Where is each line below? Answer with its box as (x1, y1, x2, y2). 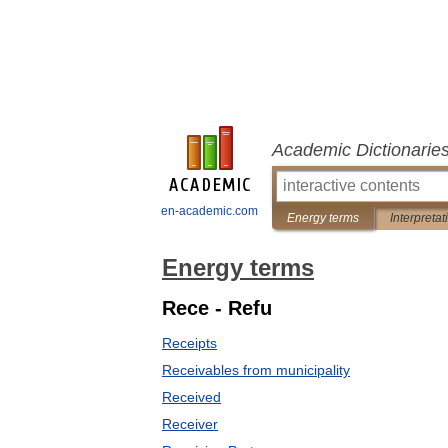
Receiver (162, 416, 218, 432)
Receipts (162, 335, 217, 351)
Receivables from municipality (162, 362, 350, 378)
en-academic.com (161, 204, 258, 218)
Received (162, 389, 221, 405)
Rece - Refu (162, 297, 272, 319)
